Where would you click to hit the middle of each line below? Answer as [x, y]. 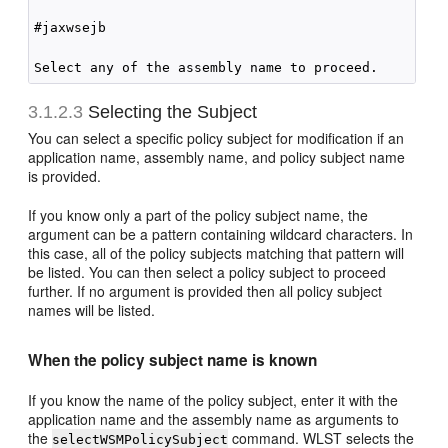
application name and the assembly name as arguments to [214, 419]
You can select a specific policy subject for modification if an [216, 138]
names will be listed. [92, 310]
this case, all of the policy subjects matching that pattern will [216, 253]
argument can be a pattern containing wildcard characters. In [221, 234]
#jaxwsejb [70, 27]
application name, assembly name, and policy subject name [217, 157]
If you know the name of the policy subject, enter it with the [213, 400]
